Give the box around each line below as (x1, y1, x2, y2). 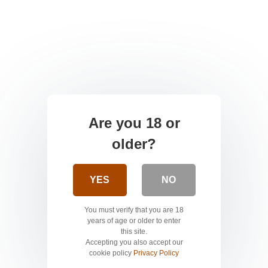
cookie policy (89, 249, 133, 258)
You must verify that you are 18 (84, 206, 184, 215)
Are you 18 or (88, 114, 180, 131)
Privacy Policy (133, 249, 179, 258)
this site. (121, 227, 147, 236)
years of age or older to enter (87, 217, 181, 226)
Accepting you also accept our (85, 238, 183, 247)
